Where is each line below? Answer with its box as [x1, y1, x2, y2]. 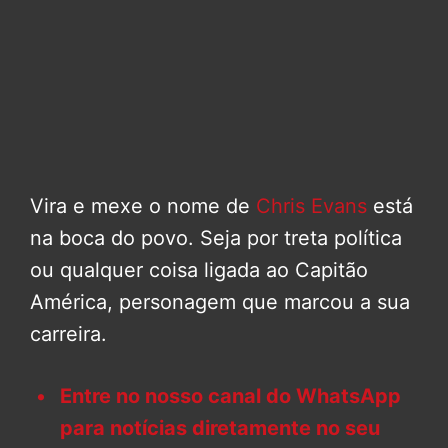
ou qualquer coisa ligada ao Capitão [30, 258, 368, 283]
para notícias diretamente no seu [60, 416, 380, 441]
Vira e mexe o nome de [30, 194, 256, 219]
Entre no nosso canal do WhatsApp [60, 384, 401, 409]
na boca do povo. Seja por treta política [30, 226, 402, 251]
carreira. [30, 322, 107, 347]
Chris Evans [256, 194, 367, 219]
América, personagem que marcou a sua [30, 290, 410, 315]
